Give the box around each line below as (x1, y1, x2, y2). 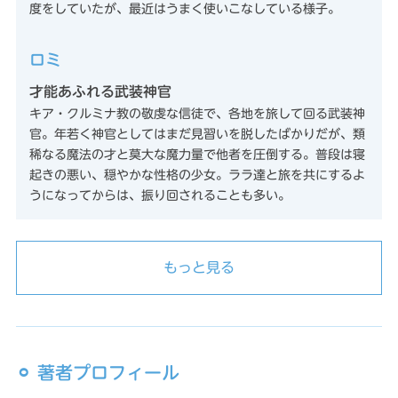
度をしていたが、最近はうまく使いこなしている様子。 (28, 2, 340, 15)
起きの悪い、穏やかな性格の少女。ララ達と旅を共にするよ (28, 168, 365, 181)
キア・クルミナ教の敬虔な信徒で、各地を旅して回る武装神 (28, 107, 365, 120)
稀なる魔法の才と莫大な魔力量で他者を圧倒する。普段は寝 (28, 147, 365, 161)
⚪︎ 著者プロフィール (15, 362, 179, 381)
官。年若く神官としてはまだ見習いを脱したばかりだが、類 (28, 127, 365, 140)
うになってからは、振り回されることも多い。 (28, 188, 291, 202)
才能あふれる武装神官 (28, 84, 171, 99)
